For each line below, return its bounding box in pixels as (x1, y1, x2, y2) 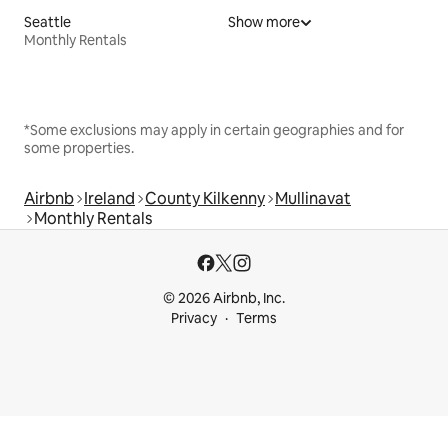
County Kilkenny (145, 187, 265, 209)
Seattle (24, 12, 71, 31)
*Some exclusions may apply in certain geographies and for (24, 120, 404, 139)
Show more (228, 12, 300, 31)
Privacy (171, 309, 217, 327)
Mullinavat (275, 187, 351, 209)
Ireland (84, 187, 135, 209)
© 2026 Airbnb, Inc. (163, 289, 285, 307)
